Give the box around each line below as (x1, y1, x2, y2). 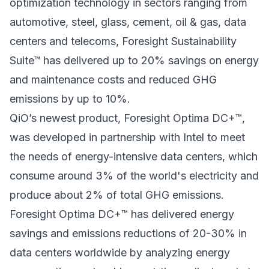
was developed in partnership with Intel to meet (10, 131, 245, 144)
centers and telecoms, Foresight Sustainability (10, 35, 237, 48)
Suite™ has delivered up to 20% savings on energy (10, 54, 259, 67)
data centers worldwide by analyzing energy (10, 246, 230, 259)
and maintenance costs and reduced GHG (10, 73, 217, 86)
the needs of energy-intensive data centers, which (10, 150, 258, 163)
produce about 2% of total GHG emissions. (10, 189, 224, 202)
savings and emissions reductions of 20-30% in (10, 227, 247, 240)
